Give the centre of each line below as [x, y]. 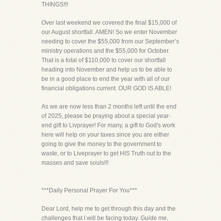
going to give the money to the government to [102, 144]
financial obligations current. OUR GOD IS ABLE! [106, 88]
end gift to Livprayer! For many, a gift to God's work [108, 125]
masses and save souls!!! [75, 163]
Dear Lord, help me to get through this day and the [109, 209]
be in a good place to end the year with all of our [106, 79]
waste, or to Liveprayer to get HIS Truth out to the [106, 153]
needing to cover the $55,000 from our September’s [110, 41]
